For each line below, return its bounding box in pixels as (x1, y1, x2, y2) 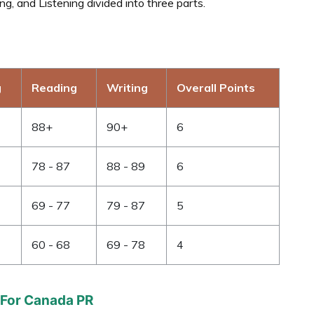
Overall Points (177, 80, 255, 95)
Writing (107, 80, 148, 95)
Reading (32, 80, 77, 95)
